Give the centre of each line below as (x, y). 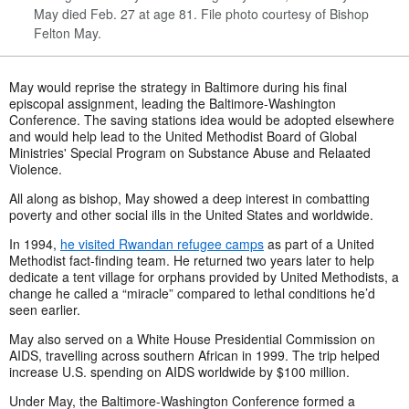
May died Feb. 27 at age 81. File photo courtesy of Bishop (201, 13)
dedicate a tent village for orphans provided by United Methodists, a (204, 276)
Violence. (36, 168)
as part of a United (319, 243)
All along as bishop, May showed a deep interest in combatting (189, 198)
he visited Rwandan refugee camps (162, 243)
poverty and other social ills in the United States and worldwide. (191, 214)
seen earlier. (45, 309)
